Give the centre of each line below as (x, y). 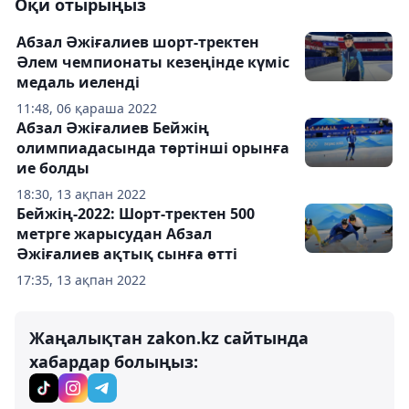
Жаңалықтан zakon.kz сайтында (169, 337)
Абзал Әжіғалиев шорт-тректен (138, 42)
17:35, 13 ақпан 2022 (81, 279)
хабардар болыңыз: (114, 361)
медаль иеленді (78, 82)
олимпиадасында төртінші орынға (153, 147)
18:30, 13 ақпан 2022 (81, 194)
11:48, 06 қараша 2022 (87, 108)
